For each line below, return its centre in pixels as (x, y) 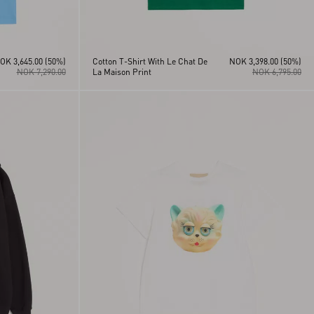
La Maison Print (122, 71)
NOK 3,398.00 (254, 61)
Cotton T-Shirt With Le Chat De (150, 61)
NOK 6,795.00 (277, 71)
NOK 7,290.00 (41, 71)
